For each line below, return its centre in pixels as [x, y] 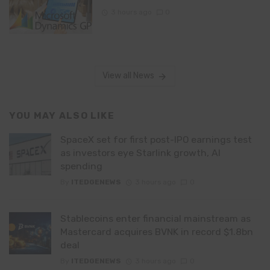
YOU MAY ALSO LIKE [62, 116]
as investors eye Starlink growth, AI [140, 152]
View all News [128, 76]
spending [81, 166]
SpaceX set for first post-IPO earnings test [156, 139]
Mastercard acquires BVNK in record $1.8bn [157, 232]
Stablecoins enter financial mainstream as [155, 219]
